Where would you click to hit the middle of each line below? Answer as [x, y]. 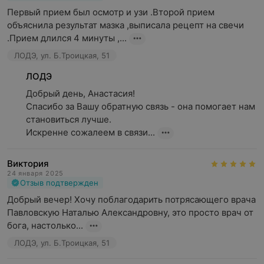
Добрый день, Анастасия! [80, 93]
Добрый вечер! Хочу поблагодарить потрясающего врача [131, 199]
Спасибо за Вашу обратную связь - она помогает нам [141, 106]
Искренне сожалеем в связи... [90, 132]
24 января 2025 [36, 173]
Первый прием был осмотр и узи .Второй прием [111, 12]
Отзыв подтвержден [59, 183]
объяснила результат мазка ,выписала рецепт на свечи [126, 25]
